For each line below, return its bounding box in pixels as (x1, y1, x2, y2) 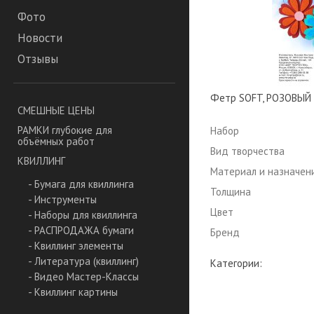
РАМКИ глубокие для (18, 123, 112, 137)
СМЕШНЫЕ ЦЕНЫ (18, 104, 95, 118)
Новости (18, 30, 62, 46)
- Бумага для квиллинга (28, 177, 134, 191)
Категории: (210, 257, 262, 270)
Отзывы (18, 51, 58, 67)
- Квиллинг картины (28, 285, 118, 299)
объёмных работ (18, 135, 95, 149)
